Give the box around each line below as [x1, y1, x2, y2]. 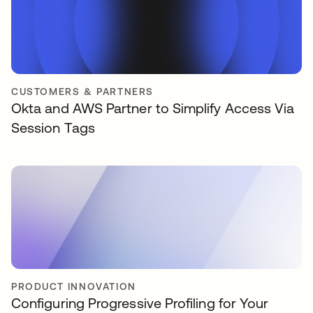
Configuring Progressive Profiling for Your [11, 294, 269, 311]
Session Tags [11, 119, 95, 136]
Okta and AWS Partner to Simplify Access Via [11, 99, 295, 116]
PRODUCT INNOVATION [11, 280, 136, 292]
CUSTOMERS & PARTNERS [11, 85, 154, 97]
